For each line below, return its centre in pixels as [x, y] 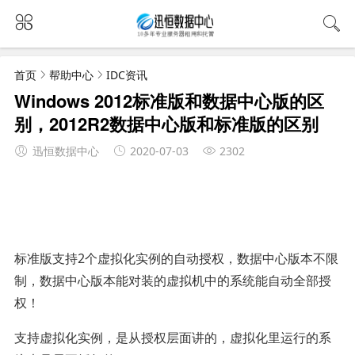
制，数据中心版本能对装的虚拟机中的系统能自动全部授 [172, 280]
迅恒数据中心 [65, 151]
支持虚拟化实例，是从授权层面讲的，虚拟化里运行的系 [172, 337]
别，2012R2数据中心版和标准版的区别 [166, 123]
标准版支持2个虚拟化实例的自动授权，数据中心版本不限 [176, 258]
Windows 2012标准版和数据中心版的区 [169, 100]
